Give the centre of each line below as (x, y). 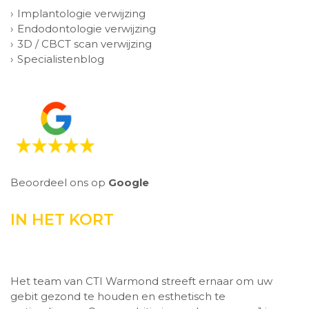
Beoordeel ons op (59, 182)
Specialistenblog (61, 59)
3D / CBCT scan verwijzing (84, 44)
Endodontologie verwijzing (87, 29)
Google (129, 182)
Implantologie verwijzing (81, 13)
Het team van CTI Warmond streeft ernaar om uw (141, 281)
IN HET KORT (62, 220)
